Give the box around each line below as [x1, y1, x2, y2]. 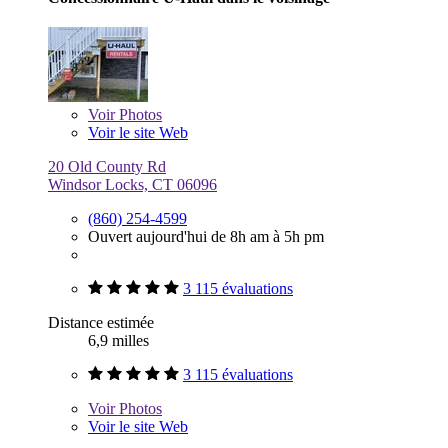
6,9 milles [88, 331, 149, 349]
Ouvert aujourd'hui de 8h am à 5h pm [88, 227, 324, 245]
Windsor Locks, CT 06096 [48, 175, 217, 193]
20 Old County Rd [48, 157, 166, 175]
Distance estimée [48, 313, 154, 331]
